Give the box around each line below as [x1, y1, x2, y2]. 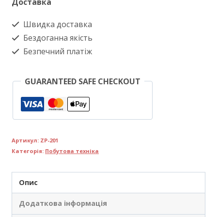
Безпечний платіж [21, 46, 92, 57]
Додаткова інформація [19, 199, 108, 208]
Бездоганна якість [21, 32, 93, 43]
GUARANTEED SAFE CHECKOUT [25, 76, 140, 87]
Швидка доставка [21, 18, 92, 30]
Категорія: [12, 147, 45, 155]
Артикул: [12, 136, 40, 144]
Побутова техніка [45, 147, 99, 155]
